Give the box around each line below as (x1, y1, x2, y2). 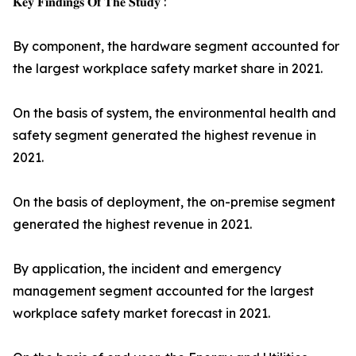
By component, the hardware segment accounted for (13, 38, 339, 54)
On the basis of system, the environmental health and (13, 105, 336, 121)
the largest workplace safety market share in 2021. (13, 60, 323, 76)
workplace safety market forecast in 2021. (13, 305, 270, 321)
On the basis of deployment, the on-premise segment (13, 194, 335, 210)
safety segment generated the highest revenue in (13, 127, 316, 143)
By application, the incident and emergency (13, 261, 281, 277)
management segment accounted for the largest (13, 283, 314, 299)
